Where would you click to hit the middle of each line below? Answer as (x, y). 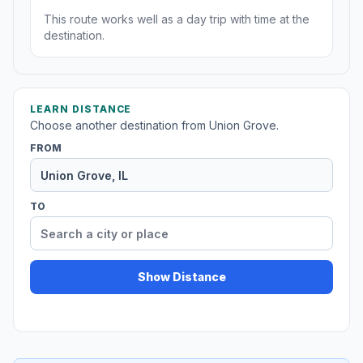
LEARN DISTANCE (81, 109)
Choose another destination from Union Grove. (154, 126)
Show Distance (181, 277)
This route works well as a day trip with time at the (177, 19)
